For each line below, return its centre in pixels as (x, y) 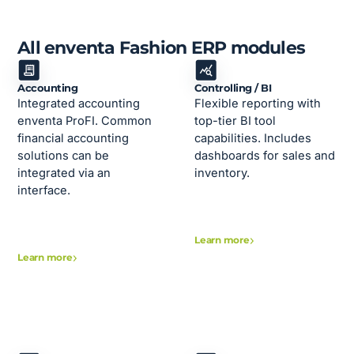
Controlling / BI (233, 88)
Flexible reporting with (258, 103)
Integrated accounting (79, 103)
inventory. (222, 173)
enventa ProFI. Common (85, 121)
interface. (44, 190)
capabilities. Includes (253, 138)
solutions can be (64, 155)
